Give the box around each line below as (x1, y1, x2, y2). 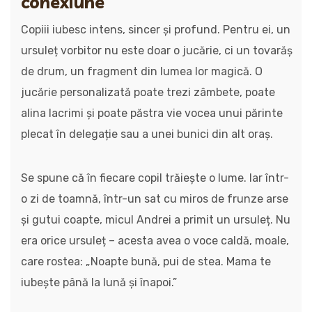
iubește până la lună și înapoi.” (21, 276, 177, 289)
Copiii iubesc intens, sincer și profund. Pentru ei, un (21, 23, 290, 36)
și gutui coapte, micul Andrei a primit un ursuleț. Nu (21, 213, 290, 226)
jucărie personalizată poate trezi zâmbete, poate (21, 86, 275, 99)
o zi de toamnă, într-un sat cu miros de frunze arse (21, 192, 288, 205)
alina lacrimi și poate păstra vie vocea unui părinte (21, 107, 283, 120)
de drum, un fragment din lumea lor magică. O (21, 65, 263, 78)
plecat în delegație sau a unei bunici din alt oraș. (21, 127, 273, 141)
